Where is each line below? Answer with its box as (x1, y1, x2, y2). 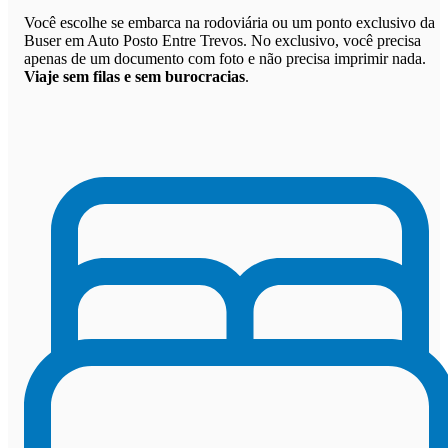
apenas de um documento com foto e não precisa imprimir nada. (24, 49, 426, 67)
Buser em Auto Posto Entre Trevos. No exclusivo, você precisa (24, 31, 421, 49)
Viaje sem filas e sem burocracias (24, 67, 245, 85)
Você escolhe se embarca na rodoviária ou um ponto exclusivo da (24, 13, 435, 31)
